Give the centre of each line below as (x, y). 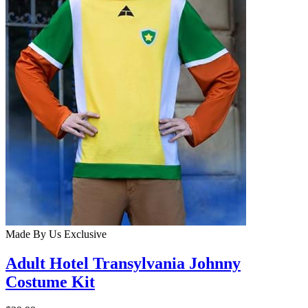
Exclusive (84, 234)
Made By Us (33, 234)
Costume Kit (50, 282)
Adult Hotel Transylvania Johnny (123, 263)
